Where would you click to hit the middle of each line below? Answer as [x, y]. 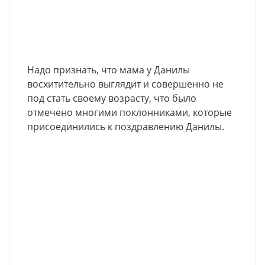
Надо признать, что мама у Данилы [109, 70]
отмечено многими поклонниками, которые [130, 112]
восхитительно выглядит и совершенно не [125, 84]
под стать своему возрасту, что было [112, 98]
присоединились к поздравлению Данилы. [126, 126]
